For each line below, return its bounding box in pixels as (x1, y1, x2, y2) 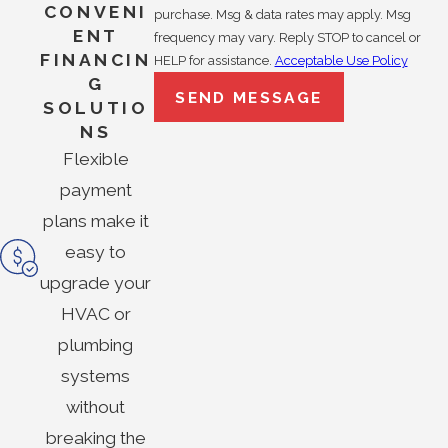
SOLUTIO (43, 98, 149, 119)
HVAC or (60, 304, 131, 325)
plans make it (42, 211, 149, 232)
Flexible (62, 149, 129, 170)
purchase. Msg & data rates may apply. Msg (153, 7, 411, 23)
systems (61, 366, 131, 387)
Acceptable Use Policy (274, 53, 408, 69)
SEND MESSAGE (175, 87, 323, 107)
